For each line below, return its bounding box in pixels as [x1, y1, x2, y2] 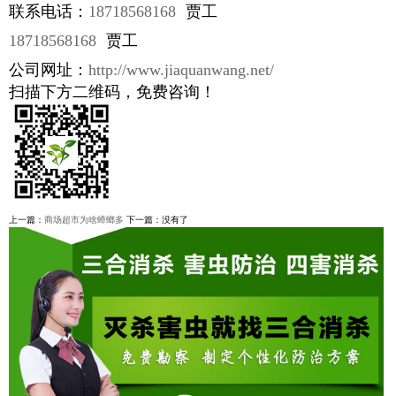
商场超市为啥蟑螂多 [44, 215, 124, 225]
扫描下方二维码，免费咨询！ [9, 83, 216, 102]
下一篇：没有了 [124, 215, 188, 225]
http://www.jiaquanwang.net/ [88, 61, 274, 80]
